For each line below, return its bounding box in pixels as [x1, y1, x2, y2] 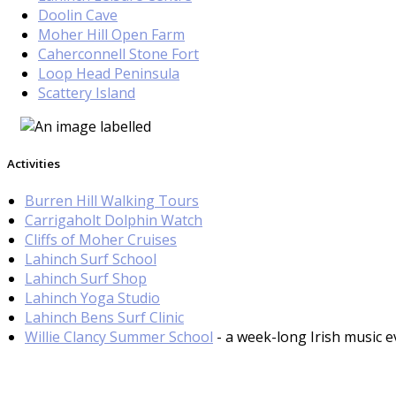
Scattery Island [38, 82, 135, 103]
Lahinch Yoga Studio [25, 288, 160, 308]
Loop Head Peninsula [38, 63, 179, 83]
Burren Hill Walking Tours [25, 191, 199, 210]
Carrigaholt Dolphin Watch [25, 210, 202, 230]
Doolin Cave [38, 4, 118, 25]
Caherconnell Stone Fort [38, 43, 199, 64]
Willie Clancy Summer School [25, 327, 213, 346]
